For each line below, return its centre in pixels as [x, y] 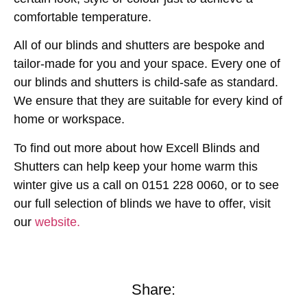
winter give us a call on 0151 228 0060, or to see [146, 185]
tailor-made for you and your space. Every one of [147, 64]
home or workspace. [69, 120]
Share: [153, 290]
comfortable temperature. [83, 17]
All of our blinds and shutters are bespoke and [139, 46]
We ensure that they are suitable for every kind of [148, 101]
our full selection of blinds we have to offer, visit [142, 203]
